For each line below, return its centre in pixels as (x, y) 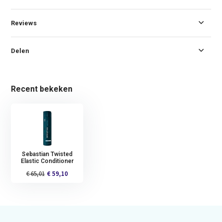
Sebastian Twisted (47, 154)
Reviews (24, 23)
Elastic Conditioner (47, 161)
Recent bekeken (42, 89)
